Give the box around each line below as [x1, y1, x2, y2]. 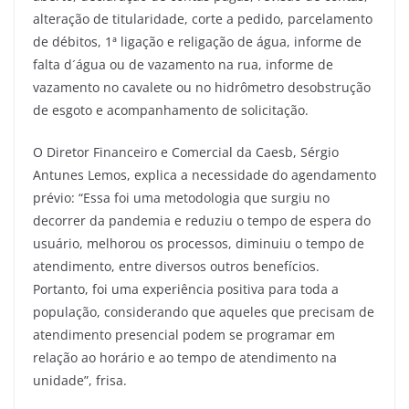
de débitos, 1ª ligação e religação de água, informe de [33, 32, 362, 50]
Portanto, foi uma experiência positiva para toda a [33, 279, 339, 298]
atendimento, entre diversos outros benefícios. [33, 257, 320, 275]
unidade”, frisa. [33, 371, 131, 389]
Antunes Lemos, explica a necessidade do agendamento [33, 165, 376, 184]
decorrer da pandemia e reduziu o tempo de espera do [33, 211, 371, 229]
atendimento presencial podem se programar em [33, 325, 335, 343]
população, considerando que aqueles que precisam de [33, 302, 374, 320]
